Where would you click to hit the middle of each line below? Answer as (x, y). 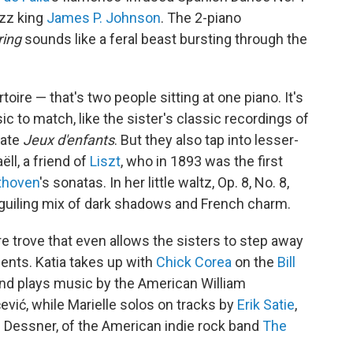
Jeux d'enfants (69, 139)
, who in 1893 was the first (202, 161)
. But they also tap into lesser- (206, 139)
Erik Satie (266, 304)
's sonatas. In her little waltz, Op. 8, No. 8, (164, 182)
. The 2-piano (201, 17)
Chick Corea (194, 262)
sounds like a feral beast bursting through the (164, 39)
